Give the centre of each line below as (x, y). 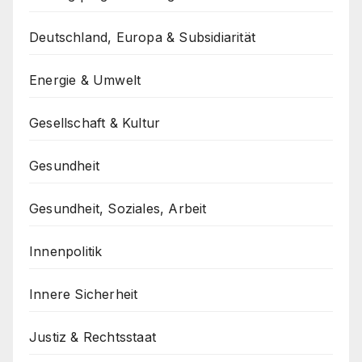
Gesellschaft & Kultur (95, 122)
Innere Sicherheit (84, 294)
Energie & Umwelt (85, 80)
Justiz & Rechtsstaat (93, 337)
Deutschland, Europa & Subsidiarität (142, 37)
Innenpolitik (66, 251)
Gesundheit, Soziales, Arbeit (118, 208)
